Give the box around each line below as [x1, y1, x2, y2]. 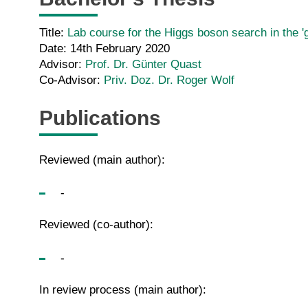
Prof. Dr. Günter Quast [85, 58, 201, 71]
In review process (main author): [39, 283, 206, 296]
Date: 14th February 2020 [39, 42, 170, 56]
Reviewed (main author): [39, 153, 165, 166]
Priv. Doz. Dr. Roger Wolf [104, 74, 234, 87]
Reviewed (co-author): [39, 218, 153, 232]
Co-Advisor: [39, 74, 104, 87]
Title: [39, 26, 67, 40]
